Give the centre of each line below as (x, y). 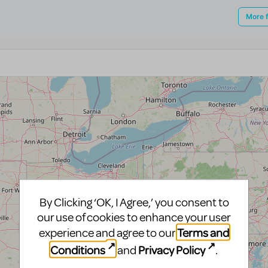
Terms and (203, 232)
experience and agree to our (108, 233)
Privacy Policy (172, 249)
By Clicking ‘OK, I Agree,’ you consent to (134, 202)
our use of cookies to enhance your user (134, 217)
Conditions (77, 249)
